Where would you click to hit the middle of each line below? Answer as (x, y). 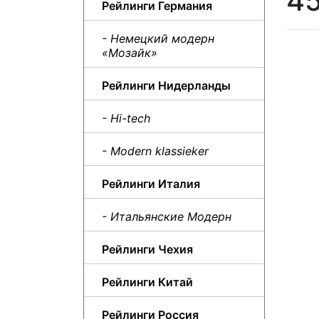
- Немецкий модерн (158, 38)
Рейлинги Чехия (147, 249)
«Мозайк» (130, 52)
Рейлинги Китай (147, 282)
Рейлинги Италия (151, 183)
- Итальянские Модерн (167, 216)
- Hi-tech (126, 118)
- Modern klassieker (155, 151)
